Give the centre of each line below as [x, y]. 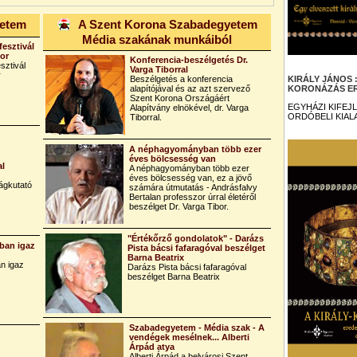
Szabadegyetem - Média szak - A [197, 328]
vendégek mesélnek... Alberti [189, 337]
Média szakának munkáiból [157, 39]
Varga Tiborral [159, 69]
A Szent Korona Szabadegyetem [168, 24]
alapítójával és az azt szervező [190, 88]
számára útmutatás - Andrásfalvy [193, 187]
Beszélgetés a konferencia [181, 79]
